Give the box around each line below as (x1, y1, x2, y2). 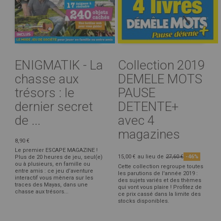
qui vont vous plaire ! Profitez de (118, 184, 202, 190)
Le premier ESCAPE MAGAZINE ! (15, 147, 98, 153)
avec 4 (118, 112, 154, 128)
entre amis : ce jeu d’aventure (15, 167, 93, 174)
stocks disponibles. (118, 197, 169, 204)
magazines (118, 126, 180, 142)
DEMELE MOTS (118, 71, 202, 86)
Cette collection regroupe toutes (118, 163, 203, 170)
